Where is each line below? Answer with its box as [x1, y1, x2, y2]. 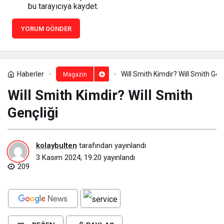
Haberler [17, 70, 44, 78]
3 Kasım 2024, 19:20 [36, 152, 101, 162]
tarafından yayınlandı [77, 140, 146, 150]
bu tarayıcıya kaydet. [28, 1, 98, 11]
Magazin [62, 71, 87, 78]
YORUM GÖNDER [20, 25, 71, 33]
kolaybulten [36, 140, 77, 150]
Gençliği [7, 104, 58, 121]
